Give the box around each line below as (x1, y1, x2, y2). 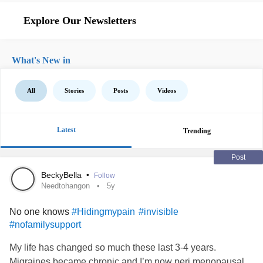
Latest (56, 126, 76, 134)
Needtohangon (41, 181, 90, 190)
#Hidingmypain (72, 207, 135, 217)
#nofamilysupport (9, 220, 81, 230)
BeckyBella (41, 170, 84, 180)
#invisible (139, 207, 178, 217)
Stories (65, 87, 84, 94)
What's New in (12, 55, 70, 65)
